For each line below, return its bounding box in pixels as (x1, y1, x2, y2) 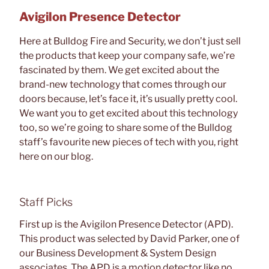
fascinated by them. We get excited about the (19, 64, 219, 76)
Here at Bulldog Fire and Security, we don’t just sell (19, 35, 241, 47)
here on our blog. (19, 150, 93, 162)
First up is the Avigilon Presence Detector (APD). (19, 219, 233, 231)
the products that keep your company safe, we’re (19, 49, 235, 61)
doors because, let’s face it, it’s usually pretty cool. (19, 92, 237, 104)
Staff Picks (19, 195, 73, 208)
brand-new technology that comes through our (19, 78, 226, 90)
